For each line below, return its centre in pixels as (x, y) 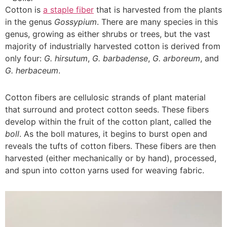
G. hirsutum (66, 58)
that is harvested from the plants (158, 9)
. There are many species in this (157, 22)
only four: (25, 58)
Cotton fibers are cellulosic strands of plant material (105, 98)
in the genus (30, 22)
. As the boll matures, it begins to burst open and (113, 134)
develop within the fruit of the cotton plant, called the (108, 122)
